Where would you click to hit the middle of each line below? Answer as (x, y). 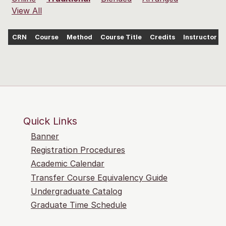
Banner (45, 136)
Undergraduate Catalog (76, 191)
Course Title (121, 37)
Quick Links (50, 121)
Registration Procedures (78, 150)
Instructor (200, 37)
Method (79, 37)
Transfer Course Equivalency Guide (99, 177)
